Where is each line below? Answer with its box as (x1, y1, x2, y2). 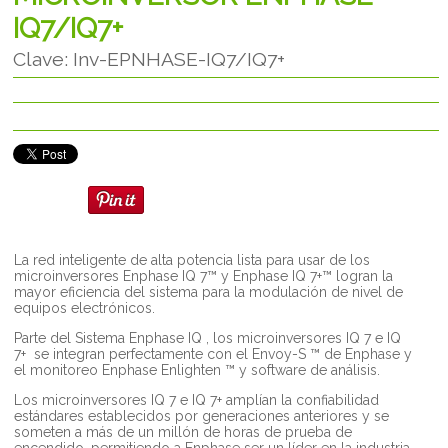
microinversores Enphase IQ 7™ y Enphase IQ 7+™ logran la (14, 267, 394, 284)
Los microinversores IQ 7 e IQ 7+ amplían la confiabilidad (14, 391, 380, 408)
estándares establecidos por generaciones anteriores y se (14, 407, 390, 424)
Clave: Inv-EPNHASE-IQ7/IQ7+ (13, 47, 286, 71)
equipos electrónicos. (14, 299, 160, 316)
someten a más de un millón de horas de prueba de (14, 423, 353, 440)
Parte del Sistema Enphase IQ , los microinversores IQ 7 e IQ (14, 329, 402, 346)
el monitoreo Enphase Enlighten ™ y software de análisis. (14, 361, 381, 378)
